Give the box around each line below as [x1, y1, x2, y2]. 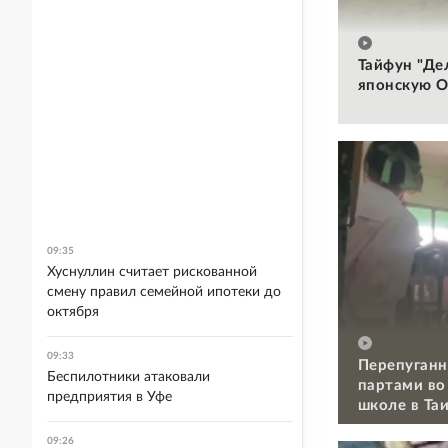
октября [47, 305, 99, 319]
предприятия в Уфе [47, 390, 172, 404]
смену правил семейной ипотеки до [47, 285, 281, 299]
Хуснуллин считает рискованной [47, 265, 257, 279]
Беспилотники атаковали [47, 370, 210, 384]
